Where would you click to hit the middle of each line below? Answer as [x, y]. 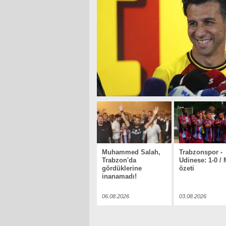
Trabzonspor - [201, 152]
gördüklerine [122, 168]
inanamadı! [119, 176]
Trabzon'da [119, 160]
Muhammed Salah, [131, 152]
